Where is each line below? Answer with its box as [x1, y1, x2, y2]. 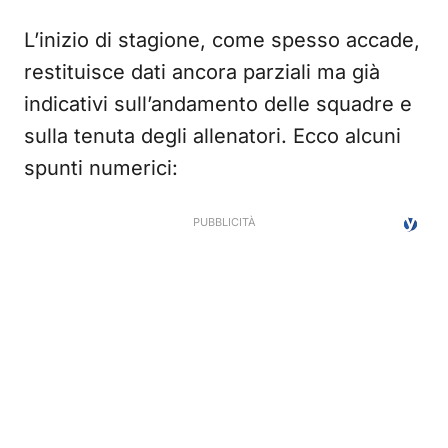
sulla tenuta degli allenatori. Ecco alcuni [24, 124, 401, 148]
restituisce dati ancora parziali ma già [24, 60, 380, 84]
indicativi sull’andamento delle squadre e [24, 92, 412, 116]
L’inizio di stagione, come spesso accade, [24, 28, 420, 52]
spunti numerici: [24, 156, 178, 180]
